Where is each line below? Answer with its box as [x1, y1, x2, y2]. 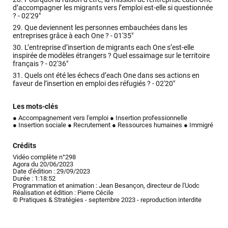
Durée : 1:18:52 [13, 175, 56, 183]
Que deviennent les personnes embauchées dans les [23, 23, 188, 32]
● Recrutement [68, 121, 111, 129]
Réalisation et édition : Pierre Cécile [13, 189, 114, 197]
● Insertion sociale [13, 121, 67, 129]
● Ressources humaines [112, 121, 183, 129]
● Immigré [184, 121, 214, 129]
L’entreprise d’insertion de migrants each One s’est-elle [23, 43, 194, 52]
